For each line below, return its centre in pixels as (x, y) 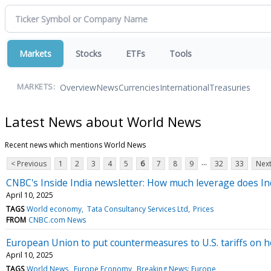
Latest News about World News (103, 121)
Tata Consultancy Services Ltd (137, 209)
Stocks (89, 54)
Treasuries (230, 87)
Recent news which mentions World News (75, 145)
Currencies (139, 87)
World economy (54, 209)
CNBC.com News (57, 220)
